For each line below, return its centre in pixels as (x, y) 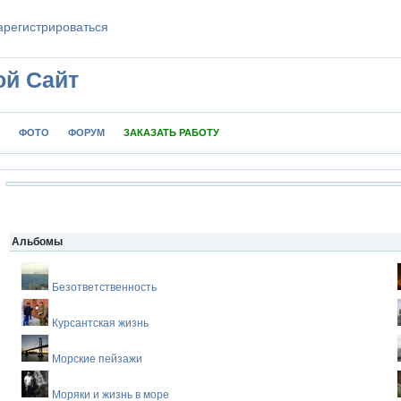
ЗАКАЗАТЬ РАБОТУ (171, 132)
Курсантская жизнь (100, 323)
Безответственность (104, 287)
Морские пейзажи (97, 359)
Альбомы (37, 242)
